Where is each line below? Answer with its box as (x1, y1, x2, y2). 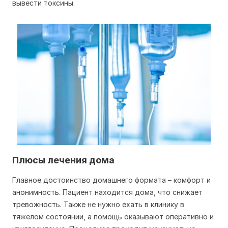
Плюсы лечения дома (12, 154, 115, 165)
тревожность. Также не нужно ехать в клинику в (12, 199, 184, 209)
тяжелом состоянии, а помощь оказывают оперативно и (12, 212, 214, 221)
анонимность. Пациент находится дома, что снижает (12, 187, 203, 196)
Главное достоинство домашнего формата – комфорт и (12, 175, 211, 184)
